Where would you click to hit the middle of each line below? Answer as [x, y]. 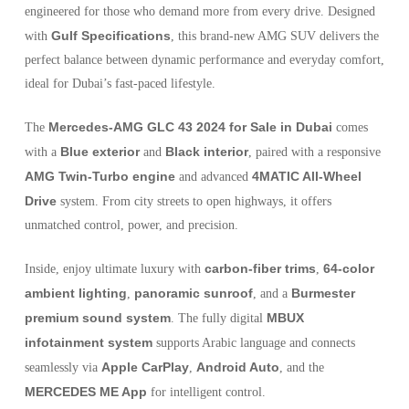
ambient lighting [75, 294]
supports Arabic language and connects [253, 343]
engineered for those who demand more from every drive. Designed [199, 12]
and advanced [213, 177]
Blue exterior [100, 152]
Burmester [323, 294]
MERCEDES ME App [85, 392]
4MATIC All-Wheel [306, 177]
